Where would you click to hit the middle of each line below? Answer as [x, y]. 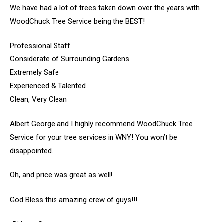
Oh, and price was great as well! [61, 175]
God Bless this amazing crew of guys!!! [74, 199]
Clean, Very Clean [38, 99]
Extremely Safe [34, 72]
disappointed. [31, 150]
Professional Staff [40, 46]
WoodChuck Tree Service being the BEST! [77, 21]
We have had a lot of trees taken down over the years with [105, 8]
